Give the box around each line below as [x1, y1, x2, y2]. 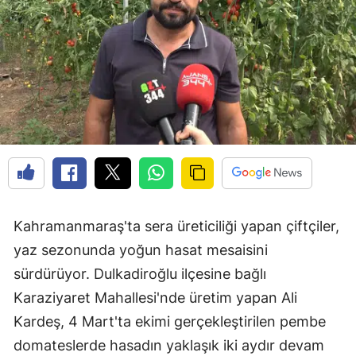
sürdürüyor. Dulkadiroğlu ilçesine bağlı [14, 265, 266, 283]
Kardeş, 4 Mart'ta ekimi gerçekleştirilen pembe [14, 313, 326, 331]
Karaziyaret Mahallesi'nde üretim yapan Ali [14, 289, 297, 307]
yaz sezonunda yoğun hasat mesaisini [14, 242, 268, 259]
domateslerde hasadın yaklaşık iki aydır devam [14, 337, 324, 354]
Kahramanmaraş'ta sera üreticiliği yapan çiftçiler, [14, 218, 339, 235]
